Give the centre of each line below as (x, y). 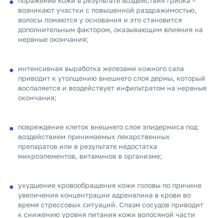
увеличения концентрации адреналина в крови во (104, 195)
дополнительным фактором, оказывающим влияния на (110, 29)
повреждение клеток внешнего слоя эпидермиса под (108, 127)
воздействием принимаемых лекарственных (94, 136)
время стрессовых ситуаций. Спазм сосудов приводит (111, 205)
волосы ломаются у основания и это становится (100, 20)
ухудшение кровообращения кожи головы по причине (110, 185)
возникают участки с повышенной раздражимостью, (107, 10)
